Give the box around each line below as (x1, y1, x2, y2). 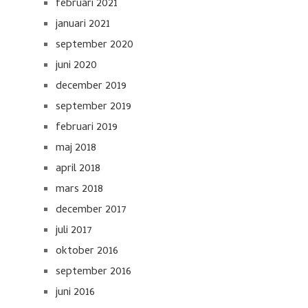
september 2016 (56, 263, 131, 281)
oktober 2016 (56, 243, 118, 261)
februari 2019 (56, 119, 118, 137)
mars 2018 (56, 181, 103, 199)
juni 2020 (56, 57, 97, 75)
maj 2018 (56, 140, 96, 157)
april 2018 (56, 160, 100, 178)
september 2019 (56, 98, 131, 116)
